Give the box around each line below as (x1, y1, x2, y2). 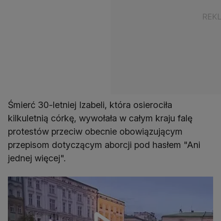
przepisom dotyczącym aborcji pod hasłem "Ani (8, 140, 200, 150)
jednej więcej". (8, 153, 68, 164)
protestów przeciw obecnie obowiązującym (8, 126, 183, 137)
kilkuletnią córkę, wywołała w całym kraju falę (8, 113, 192, 124)
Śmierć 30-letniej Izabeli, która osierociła (8, 100, 172, 110)
